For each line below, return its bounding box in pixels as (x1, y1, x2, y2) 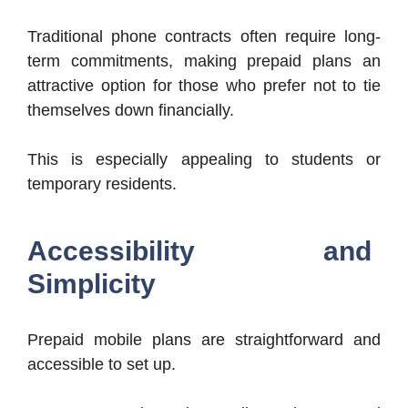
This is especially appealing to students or (27, 149, 381, 168)
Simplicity (27, 268, 156, 299)
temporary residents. (27, 174, 177, 193)
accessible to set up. (27, 354, 176, 373)
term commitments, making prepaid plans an (27, 51, 381, 70)
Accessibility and (27, 235, 372, 266)
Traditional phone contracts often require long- (27, 26, 381, 46)
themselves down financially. (27, 100, 234, 119)
